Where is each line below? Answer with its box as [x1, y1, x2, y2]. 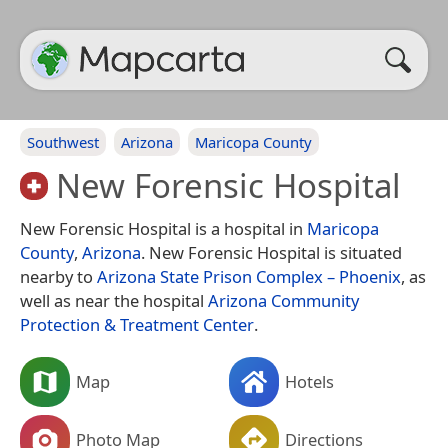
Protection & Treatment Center [20, 312, 254, 336]
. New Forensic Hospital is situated [141, 240, 402, 264]
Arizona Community [208, 288, 359, 312]
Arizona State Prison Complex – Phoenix [97, 264, 401, 288]
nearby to [20, 264, 97, 288]
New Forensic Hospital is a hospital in [20, 216, 307, 240]
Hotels [285, 369, 334, 393]
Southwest [27, 132, 99, 152]
